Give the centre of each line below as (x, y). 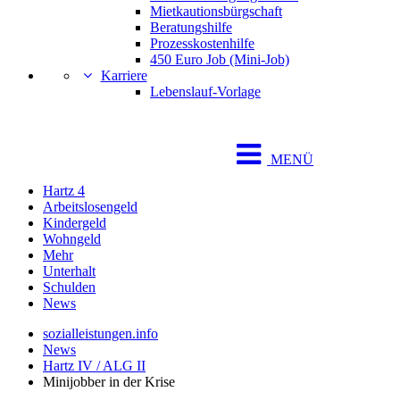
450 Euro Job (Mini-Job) (220, 59)
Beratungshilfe (191, 27)
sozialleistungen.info (100, 333)
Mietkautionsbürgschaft (216, 11)
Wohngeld (72, 239)
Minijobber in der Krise (109, 382)
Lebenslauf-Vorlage (205, 92)
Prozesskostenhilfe (202, 43)
